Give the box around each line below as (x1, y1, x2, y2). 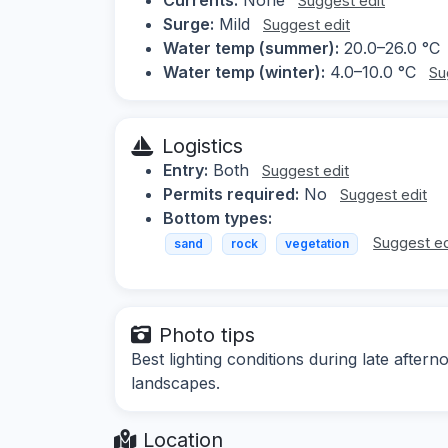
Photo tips (159, 323, 255, 348)
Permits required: (163, 183, 299, 204)
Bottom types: (163, 207, 272, 228)
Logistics (162, 133, 243, 158)
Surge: (163, 13, 214, 34)
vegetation (284, 235, 349, 251)
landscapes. (131, 373, 220, 394)
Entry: (163, 159, 208, 180)
